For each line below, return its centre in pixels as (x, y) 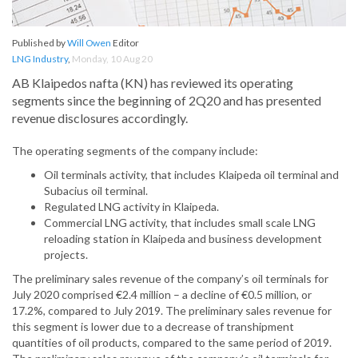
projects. (66, 255)
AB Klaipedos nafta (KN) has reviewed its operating (153, 83)
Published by (40, 43)
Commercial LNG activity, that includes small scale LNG (180, 223)
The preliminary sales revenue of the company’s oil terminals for (170, 279)
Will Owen (89, 43)
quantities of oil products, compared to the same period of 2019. (172, 343)
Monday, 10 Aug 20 (112, 59)
